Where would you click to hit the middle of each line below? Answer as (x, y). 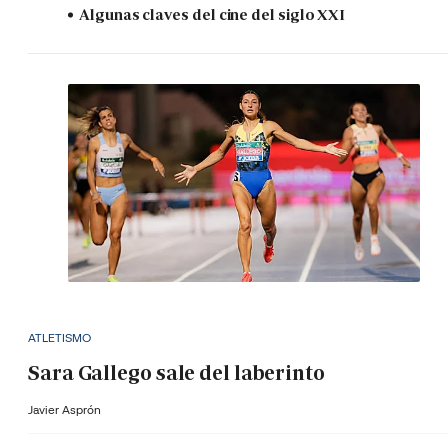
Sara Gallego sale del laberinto (176, 372)
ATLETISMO (59, 338)
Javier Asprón (64, 409)
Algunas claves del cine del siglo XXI (212, 15)
